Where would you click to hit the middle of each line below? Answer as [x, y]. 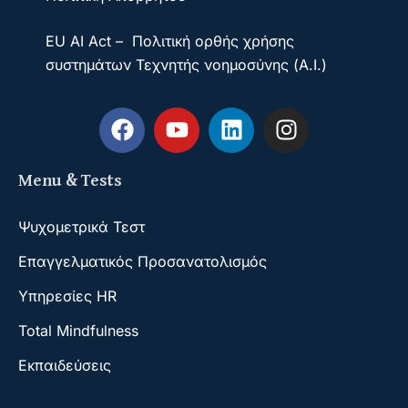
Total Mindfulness [78, 331]
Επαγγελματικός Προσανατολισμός [143, 262]
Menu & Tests [70, 179]
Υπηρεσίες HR [67, 296]
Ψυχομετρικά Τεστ [82, 227]
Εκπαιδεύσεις [65, 366]
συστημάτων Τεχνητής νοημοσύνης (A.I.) [186, 64]
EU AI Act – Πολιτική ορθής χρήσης [170, 41]
